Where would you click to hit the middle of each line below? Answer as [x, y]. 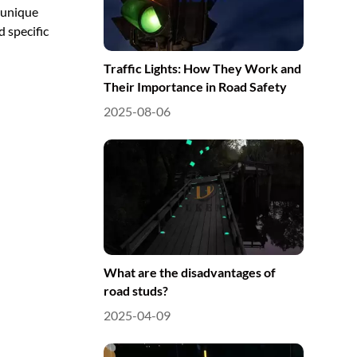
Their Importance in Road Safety [195, 86]
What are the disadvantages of [189, 273]
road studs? [135, 291]
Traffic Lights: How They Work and [202, 68]
